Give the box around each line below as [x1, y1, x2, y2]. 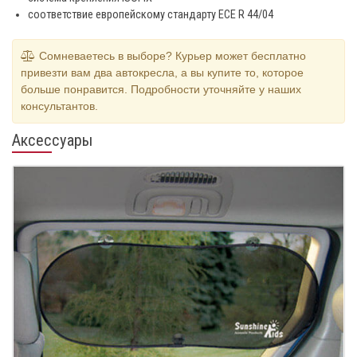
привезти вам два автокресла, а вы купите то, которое [21, 65, 304, 79]
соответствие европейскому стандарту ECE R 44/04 [28, 7, 273, 22]
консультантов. [21, 99, 98, 112]
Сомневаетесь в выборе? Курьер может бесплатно [36, 49, 306, 62]
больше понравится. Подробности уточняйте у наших [21, 82, 301, 96]
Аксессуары [12, 130, 93, 150]
